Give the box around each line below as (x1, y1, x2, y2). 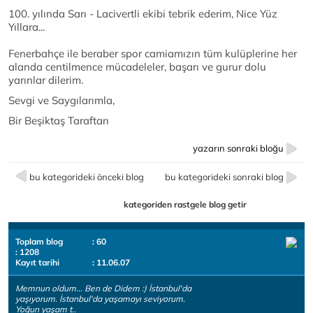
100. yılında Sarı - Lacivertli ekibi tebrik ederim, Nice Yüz (8, 7, 277, 21)
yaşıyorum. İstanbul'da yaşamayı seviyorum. (15, 293, 185, 305)
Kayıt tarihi (15, 257, 59, 268)
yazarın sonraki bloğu (193, 143, 284, 154)
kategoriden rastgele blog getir (124, 199, 247, 210)
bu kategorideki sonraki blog (165, 171, 284, 183)
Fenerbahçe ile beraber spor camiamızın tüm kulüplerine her (8, 47, 297, 61)
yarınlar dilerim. (8, 73, 83, 87)
